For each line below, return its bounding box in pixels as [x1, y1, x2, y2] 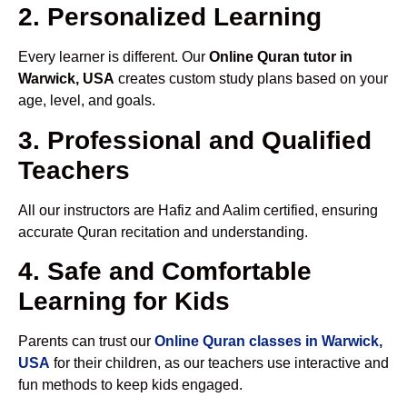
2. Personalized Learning [18, 3, 322, 32]
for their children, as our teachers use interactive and [50, 355, 389, 372]
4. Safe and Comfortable [18, 257, 312, 286]
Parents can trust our [18, 333, 154, 350]
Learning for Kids [18, 287, 230, 316]
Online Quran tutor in [209, 49, 352, 65]
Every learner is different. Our [18, 49, 209, 65]
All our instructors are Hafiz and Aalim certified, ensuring [18, 202, 378, 218]
